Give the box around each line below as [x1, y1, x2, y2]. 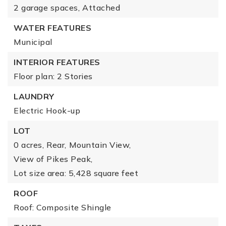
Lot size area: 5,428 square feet [14, 168, 138, 178]
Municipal [14, 37, 52, 47]
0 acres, [14, 140, 44, 150]
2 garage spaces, [14, 3, 80, 13]
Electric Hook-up [14, 105, 80, 116]
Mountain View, [69, 140, 131, 150]
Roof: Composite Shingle [14, 202, 111, 212]
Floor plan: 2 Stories [14, 71, 93, 81]
